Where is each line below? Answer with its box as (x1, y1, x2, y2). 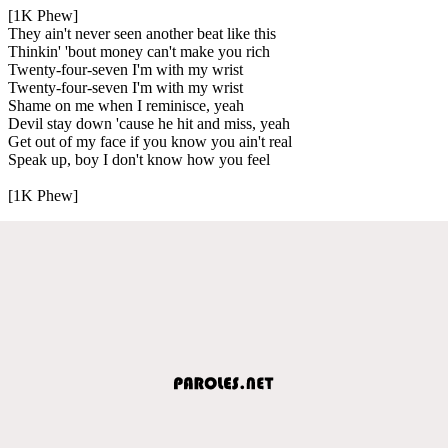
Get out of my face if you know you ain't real (8, 132, 292, 150)
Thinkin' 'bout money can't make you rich (8, 42, 270, 60)
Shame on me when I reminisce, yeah (8, 96, 244, 114)
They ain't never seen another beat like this (8, 24, 276, 42)
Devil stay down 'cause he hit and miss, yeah (8, 114, 290, 132)
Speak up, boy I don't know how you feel (8, 150, 270, 168)
